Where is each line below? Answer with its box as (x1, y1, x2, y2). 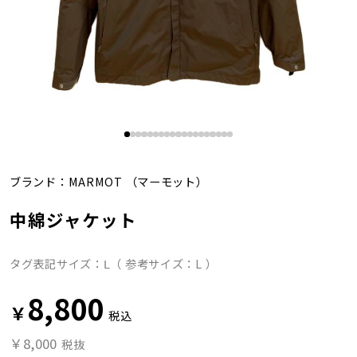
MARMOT (68, 172, 123, 190)
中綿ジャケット (9, 207, 138, 233)
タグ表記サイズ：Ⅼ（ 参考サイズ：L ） (9, 255, 218, 273)
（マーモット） (122, 172, 208, 190)
